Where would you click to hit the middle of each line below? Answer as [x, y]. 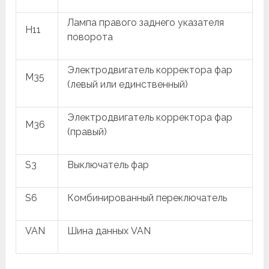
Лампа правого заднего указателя [146, 22]
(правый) [87, 131]
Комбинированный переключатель [147, 198]
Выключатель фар [108, 165]
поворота [90, 37]
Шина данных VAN [109, 231]
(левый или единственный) [128, 84]
